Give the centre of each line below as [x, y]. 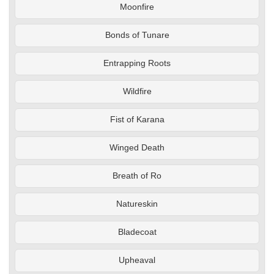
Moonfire [137, 7]
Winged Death [137, 148]
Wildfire [137, 92]
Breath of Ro [137, 176]
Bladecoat [137, 232]
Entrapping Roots [137, 64]
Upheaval [137, 261]
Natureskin [137, 204]
